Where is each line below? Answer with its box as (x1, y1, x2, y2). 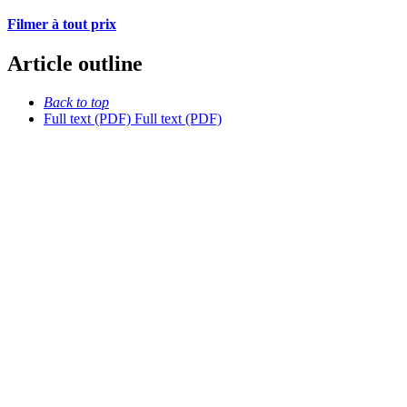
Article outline (7, 52, 143, 76)
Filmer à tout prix (7, 15, 116, 32)
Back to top (44, 94, 109, 110)
